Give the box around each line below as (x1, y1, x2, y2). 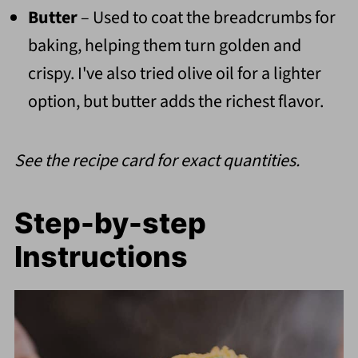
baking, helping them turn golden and (27, 33, 301, 59)
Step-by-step (14, 205, 206, 241)
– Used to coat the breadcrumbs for (77, 5, 336, 31)
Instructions (14, 239, 188, 275)
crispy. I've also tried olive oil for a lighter (27, 61, 321, 87)
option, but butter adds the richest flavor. (27, 89, 324, 115)
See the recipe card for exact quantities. (14, 148, 300, 174)
